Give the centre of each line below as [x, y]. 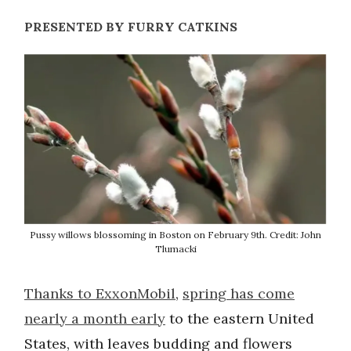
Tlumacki [175, 249]
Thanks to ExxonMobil [100, 294]
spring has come [239, 294]
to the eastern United [240, 319]
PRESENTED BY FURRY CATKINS [131, 27]
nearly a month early [95, 319]
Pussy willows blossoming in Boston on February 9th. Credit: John [175, 235]
